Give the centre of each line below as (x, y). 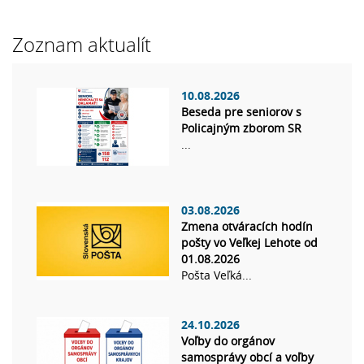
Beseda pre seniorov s (241, 112)
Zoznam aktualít (82, 45)
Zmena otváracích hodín (247, 227)
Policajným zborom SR (241, 128)
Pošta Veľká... (217, 275)
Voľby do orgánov (228, 341)
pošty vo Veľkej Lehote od (249, 243)
